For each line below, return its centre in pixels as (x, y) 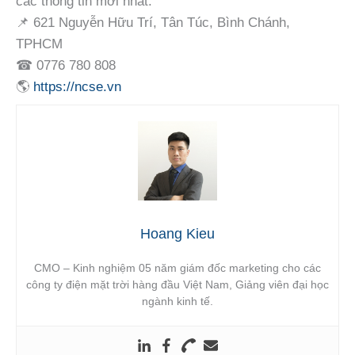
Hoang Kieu (177, 233)
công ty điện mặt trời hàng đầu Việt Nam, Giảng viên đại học (177, 284)
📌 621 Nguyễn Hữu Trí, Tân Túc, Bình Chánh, (153, 23)
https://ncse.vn (77, 87)
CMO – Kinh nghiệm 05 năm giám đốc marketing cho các (177, 267)
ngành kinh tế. (177, 301)
